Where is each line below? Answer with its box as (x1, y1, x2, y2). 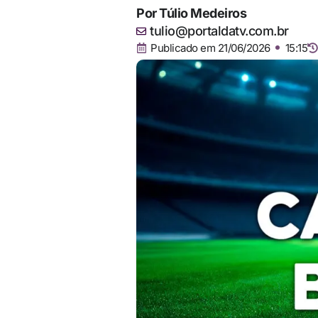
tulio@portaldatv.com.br (150, 23, 289, 38)
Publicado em (150, 41, 215, 55)
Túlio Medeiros (159, 6, 246, 21)
